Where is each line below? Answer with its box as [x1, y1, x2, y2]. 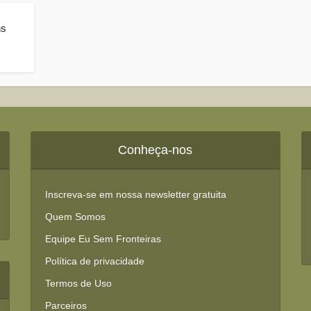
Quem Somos [44, 211, 106, 222]
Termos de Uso [44, 278, 112, 289]
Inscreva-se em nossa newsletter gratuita [44, 189, 226, 200]
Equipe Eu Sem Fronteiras [44, 233, 161, 244]
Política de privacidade [44, 255, 144, 267]
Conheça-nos [118, 143, 193, 157]
